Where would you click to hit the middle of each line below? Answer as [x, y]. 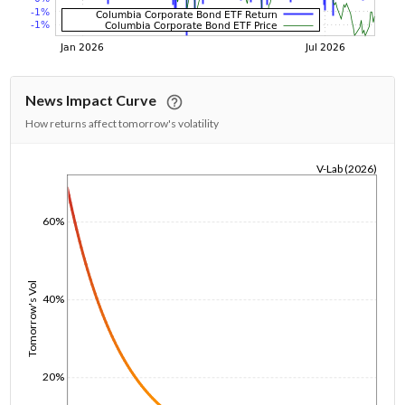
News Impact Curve [91, 100]
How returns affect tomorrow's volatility [122, 123]
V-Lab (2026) [346, 169]
